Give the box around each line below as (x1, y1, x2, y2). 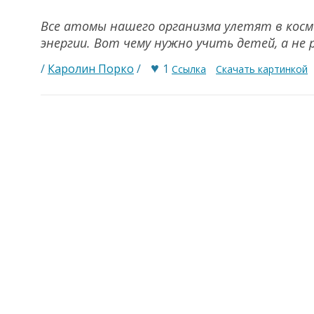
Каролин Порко (48, 61, 134, 76)
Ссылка (172, 62, 206, 76)
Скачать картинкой (216, 62, 308, 76)
